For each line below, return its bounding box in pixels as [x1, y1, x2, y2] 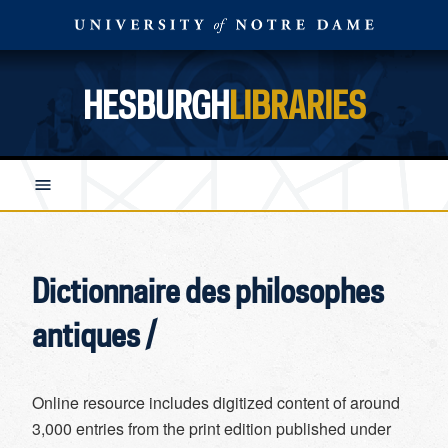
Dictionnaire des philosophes [32, 270, 384, 310]
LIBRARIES [228, 82, 366, 127]
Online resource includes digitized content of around [32, 391, 400, 415]
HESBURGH [82, 82, 229, 127]
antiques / [32, 314, 157, 354]
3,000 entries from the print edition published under [32, 417, 391, 441]
